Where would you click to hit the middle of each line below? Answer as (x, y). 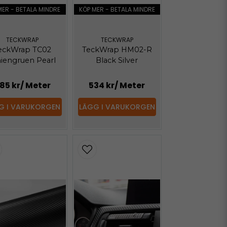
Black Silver (117, 61)
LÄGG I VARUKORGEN (117, 107)
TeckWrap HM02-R (117, 50)
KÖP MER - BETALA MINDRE (117, 9)
